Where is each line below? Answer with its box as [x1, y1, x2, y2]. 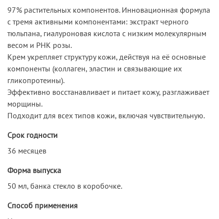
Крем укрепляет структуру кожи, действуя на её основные [7, 51, 206, 62]
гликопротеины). [7, 75, 65, 85]
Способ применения [7, 200, 78, 210]
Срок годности [7, 130, 58, 140]
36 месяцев [7, 145, 46, 155]
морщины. [7, 98, 43, 109]
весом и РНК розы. [7, 40, 72, 50]
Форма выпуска [7, 165, 61, 175]
